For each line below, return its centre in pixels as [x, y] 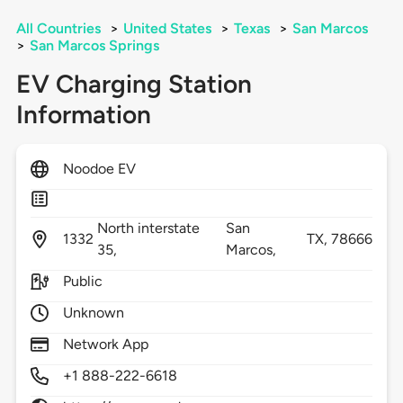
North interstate [148, 228]
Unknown [93, 313]
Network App [106, 345]
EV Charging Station [134, 84]
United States [167, 29]
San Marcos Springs [94, 46]
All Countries [58, 29]
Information [83, 115]
